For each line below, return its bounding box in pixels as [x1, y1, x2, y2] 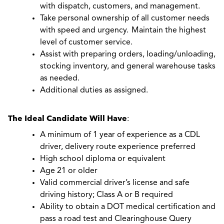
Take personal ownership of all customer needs [40, 14, 209, 22]
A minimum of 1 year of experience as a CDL [40, 131, 200, 139]
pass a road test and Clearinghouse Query [40, 215, 191, 223]
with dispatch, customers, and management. [40, 2, 200, 10]
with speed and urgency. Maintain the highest [40, 26, 206, 34]
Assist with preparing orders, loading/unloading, [40, 50, 215, 58]
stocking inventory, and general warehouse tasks [40, 62, 215, 70]
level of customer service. [40, 38, 133, 46]
